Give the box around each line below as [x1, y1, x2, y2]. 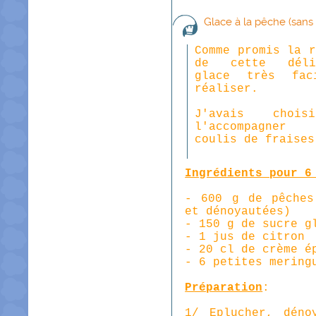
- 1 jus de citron [185, 231, 305, 243]
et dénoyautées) [185, 205, 291, 218]
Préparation [185, 281, 263, 294]
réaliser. [195, 83, 258, 95]
